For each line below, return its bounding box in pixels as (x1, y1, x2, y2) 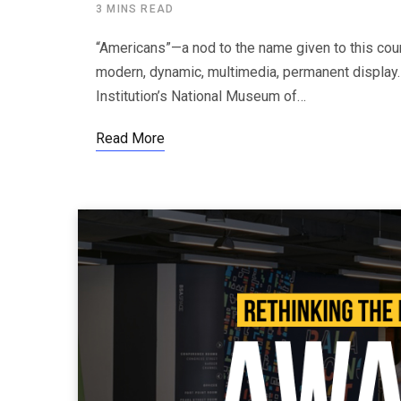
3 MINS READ (96, 3, 175, 16)
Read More (96, 130, 165, 148)
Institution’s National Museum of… (96, 88, 306, 106)
